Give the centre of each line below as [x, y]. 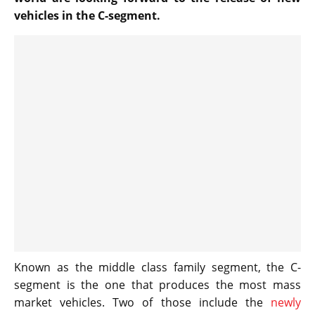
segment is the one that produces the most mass [157, 284]
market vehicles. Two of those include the [142, 302]
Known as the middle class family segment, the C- [157, 267]
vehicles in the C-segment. [87, 15]
